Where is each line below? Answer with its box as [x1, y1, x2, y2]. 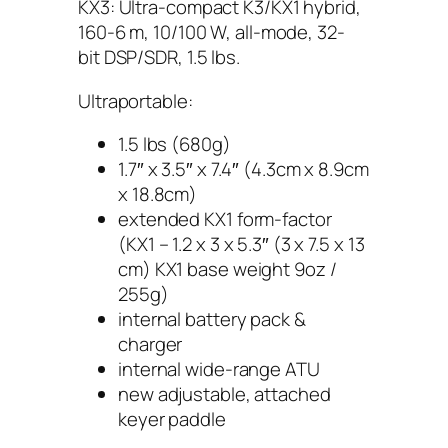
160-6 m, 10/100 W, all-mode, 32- [78, 19, 345, 45]
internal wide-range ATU [118, 356, 320, 382]
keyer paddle [118, 406, 226, 432]
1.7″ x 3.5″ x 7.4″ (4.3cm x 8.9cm [118, 156, 369, 182]
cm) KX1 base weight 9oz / [118, 256, 337, 282]
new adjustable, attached [118, 381, 331, 407]
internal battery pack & [118, 306, 306, 332]
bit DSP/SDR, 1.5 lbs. [78, 44, 240, 70]
